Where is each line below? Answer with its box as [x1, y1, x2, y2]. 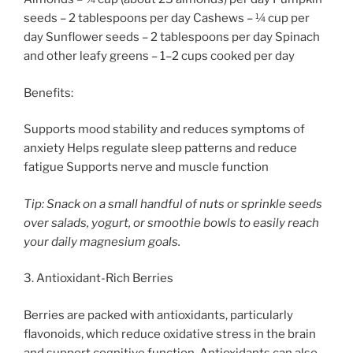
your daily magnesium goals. [24, 234, 180, 249]
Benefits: [24, 85, 73, 100]
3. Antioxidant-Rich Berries [24, 271, 173, 286]
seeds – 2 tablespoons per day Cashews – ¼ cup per [24, 11, 310, 26]
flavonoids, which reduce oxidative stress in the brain [24, 326, 316, 341]
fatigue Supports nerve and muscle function [24, 160, 269, 175]
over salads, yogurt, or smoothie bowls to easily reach [24, 215, 319, 230]
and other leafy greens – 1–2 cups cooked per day [24, 49, 295, 64]
